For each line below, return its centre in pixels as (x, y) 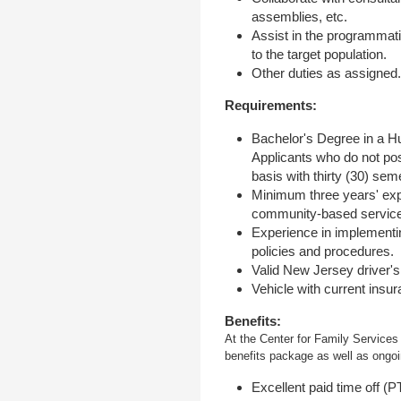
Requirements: (270, 106)
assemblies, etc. (300, 17)
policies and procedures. (323, 251)
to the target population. (320, 55)
